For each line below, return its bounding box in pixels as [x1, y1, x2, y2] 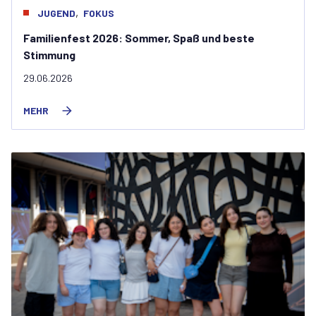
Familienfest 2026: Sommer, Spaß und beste [23, 31, 255, 44]
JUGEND [37, 7, 75, 19]
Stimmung [23, 48, 75, 61]
